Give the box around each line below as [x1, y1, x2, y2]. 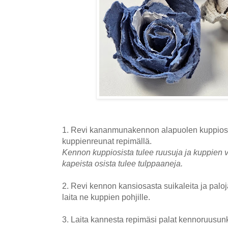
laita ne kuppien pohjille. [62, 192, 152, 202]
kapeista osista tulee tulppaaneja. [62, 158, 183, 168]
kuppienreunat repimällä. [62, 136, 154, 146]
